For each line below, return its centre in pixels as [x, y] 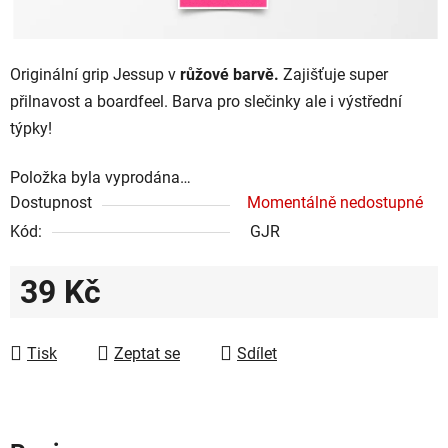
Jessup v [144, 74]
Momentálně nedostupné [335, 202]
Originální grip [61, 74]
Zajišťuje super [333, 74]
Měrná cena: [62, 322]
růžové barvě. [227, 74]
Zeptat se [147, 353]
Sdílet [257, 353]
